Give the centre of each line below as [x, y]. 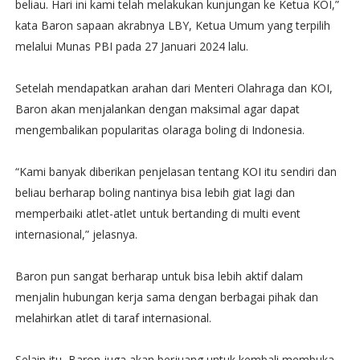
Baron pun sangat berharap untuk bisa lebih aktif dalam [159, 276]
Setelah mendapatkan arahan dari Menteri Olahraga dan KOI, [174, 88]
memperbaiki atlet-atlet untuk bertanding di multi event [157, 213]
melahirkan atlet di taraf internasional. [113, 318]
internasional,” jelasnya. [76, 234]
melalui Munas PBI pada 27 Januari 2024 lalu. [131, 46]
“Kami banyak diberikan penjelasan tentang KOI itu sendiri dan [176, 172]
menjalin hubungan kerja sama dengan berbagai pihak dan [166, 297]
